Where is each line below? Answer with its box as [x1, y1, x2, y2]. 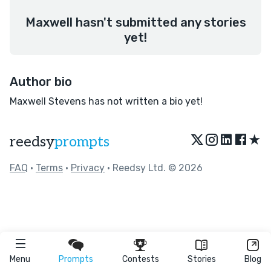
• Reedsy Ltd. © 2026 [105, 162, 203, 174]
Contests [122, 254, 159, 264]
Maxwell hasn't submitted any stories [25, 15, 246, 30]
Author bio [10, 74, 72, 89]
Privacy [71, 162, 105, 174]
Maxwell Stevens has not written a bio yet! [10, 96, 203, 107]
